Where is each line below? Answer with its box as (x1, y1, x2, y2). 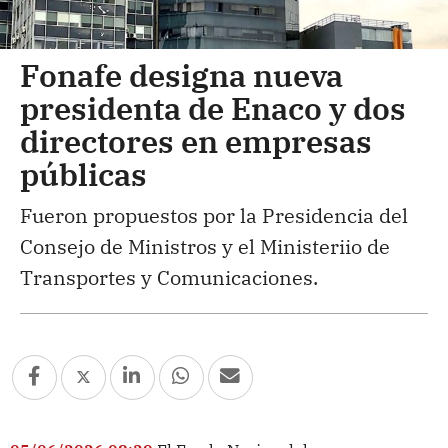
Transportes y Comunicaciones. (20, 263, 318, 291)
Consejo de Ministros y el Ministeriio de (20, 232, 390, 260)
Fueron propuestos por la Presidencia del (20, 201, 408, 229)
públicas (20, 153, 147, 194)
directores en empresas (20, 120, 372, 161)
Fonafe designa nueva (20, 54, 343, 95)
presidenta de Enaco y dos (20, 87, 406, 128)
